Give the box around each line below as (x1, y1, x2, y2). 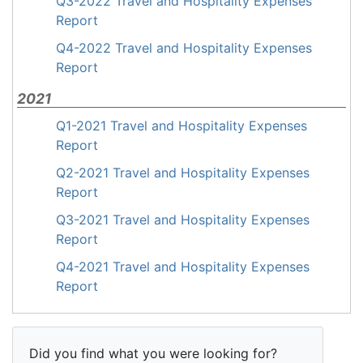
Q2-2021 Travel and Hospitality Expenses (56, 164, 310, 181)
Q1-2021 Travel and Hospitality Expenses (56, 117, 307, 134)
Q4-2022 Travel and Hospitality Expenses (56, 40, 312, 56)
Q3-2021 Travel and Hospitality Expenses (56, 211, 310, 228)
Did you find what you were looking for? (29, 345, 277, 361)
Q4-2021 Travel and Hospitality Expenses (56, 258, 310, 275)
